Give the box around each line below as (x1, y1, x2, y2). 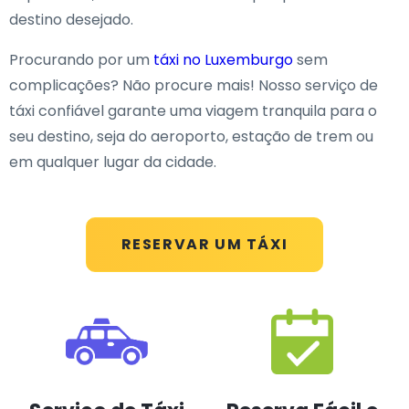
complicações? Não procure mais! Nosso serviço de (9, 75, 378, 96)
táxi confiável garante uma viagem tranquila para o (9, 100, 377, 121)
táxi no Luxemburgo (153, 49, 293, 70)
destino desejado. (9, 9, 133, 30)
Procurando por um (9, 49, 153, 70)
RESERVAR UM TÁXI (121, 234, 288, 255)
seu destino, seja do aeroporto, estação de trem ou (9, 126, 373, 147)
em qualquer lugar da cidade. (9, 152, 216, 173)
